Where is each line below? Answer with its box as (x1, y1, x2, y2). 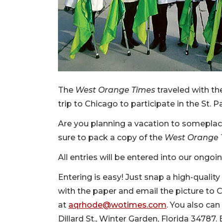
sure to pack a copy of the (58, 133, 165, 142)
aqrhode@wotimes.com (68, 200, 166, 210)
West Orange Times (75, 85, 157, 95)
